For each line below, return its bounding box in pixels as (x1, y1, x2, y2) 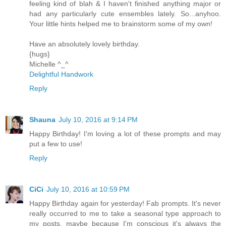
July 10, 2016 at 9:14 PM (59, 115, 138, 124)
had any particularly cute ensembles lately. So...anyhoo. (29, 9, 221, 18)
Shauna (29, 115, 55, 124)
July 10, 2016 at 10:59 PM (46, 185, 130, 193)
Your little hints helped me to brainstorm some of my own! (29, 19, 212, 28)
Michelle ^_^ (29, 60, 69, 68)
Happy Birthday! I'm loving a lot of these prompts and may (29, 129, 221, 138)
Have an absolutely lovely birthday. (29, 39, 140, 48)
